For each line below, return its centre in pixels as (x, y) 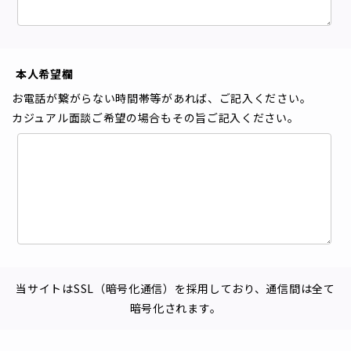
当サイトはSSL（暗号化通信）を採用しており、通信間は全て (175, 288)
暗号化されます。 (175, 308)
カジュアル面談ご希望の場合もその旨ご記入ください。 (156, 118)
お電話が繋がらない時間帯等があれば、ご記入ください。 (162, 98)
